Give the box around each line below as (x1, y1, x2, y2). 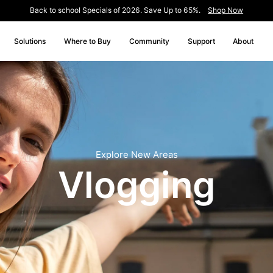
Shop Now (208, 5, 244, 15)
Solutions (14, 37, 46, 46)
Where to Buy (63, 37, 111, 46)
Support (187, 37, 215, 46)
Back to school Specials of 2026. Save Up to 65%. (29, 5, 202, 15)
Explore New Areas (95, 149, 178, 160)
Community (129, 37, 169, 46)
